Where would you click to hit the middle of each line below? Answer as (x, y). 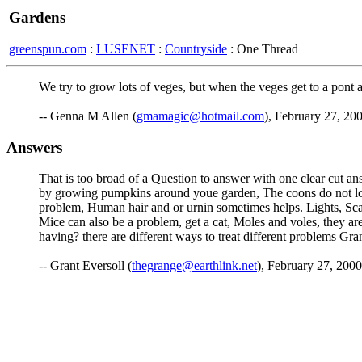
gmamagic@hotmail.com (200, 116)
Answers (34, 147)
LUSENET (126, 48)
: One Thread (263, 48)
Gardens (37, 17)
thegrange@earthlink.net (194, 266)
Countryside (196, 48)
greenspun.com (48, 48)
